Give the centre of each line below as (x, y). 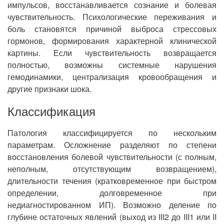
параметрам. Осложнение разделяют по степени (112, 145)
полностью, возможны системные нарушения (112, 65)
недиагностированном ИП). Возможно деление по (112, 205)
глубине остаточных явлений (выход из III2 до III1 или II (112, 217)
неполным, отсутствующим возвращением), (112, 169)
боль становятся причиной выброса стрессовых (112, 29)
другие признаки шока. (49, 89)
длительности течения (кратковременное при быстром (112, 181)
